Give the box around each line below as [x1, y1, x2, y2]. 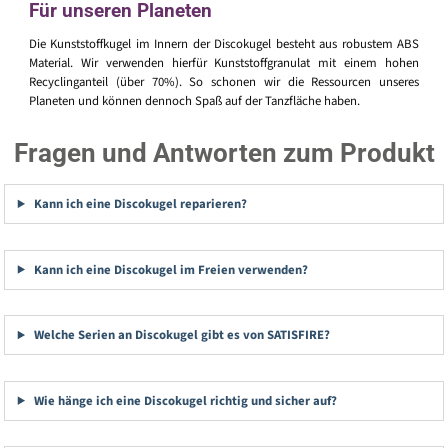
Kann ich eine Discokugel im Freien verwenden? [31, 260, 309, 279]
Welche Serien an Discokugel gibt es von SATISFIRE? [31, 326, 331, 345]
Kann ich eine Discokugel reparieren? [31, 195, 248, 214]
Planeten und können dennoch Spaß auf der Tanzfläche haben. [29, 92, 360, 111]
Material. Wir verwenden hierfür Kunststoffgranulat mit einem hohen [29, 54, 419, 73]
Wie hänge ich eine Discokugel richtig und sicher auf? [31, 391, 338, 410]
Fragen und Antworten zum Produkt [13, 138, 435, 169]
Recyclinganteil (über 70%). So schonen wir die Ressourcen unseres [29, 73, 419, 92]
